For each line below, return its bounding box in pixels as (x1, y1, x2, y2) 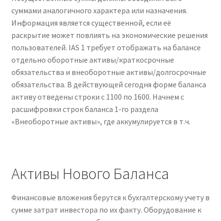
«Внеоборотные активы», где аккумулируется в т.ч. (11, 116, 190, 127)
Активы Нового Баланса (11, 163, 169, 184)
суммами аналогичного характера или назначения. (11, 5, 187, 16)
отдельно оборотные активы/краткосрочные (11, 55, 174, 65)
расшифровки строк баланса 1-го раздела (11, 104, 158, 114)
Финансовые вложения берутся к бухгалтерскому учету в (11, 192, 210, 202)
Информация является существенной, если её (11, 18, 171, 28)
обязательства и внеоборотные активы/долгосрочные (11, 67, 206, 77)
